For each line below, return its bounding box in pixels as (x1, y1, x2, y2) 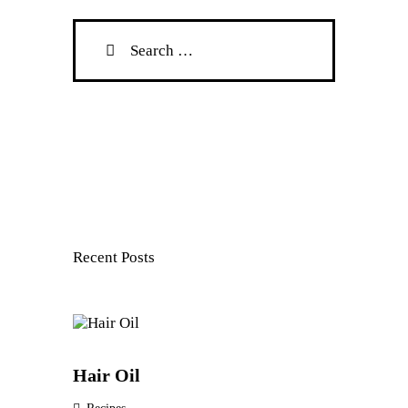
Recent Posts (73, 249, 156, 267)
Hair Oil (73, 365, 141, 386)
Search (73, 19, 117, 37)
